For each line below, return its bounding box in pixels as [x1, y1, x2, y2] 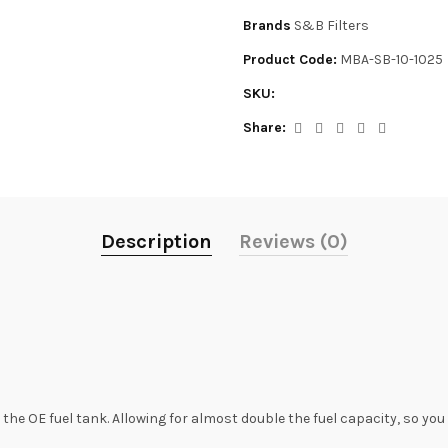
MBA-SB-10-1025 [340, 51, 443, 68]
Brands [243, 17, 291, 34]
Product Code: [243, 51, 337, 68]
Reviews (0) [238, 230, 348, 253]
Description [100, 230, 212, 253]
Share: [243, 119, 286, 136]
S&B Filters [294, 17, 369, 34]
